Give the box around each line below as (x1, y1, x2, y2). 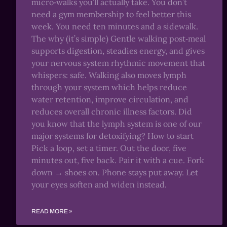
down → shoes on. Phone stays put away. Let (31, 167, 198, 177)
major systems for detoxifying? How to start (31, 131, 194, 141)
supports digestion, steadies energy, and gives (31, 46, 205, 56)
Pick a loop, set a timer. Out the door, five (31, 143, 186, 153)
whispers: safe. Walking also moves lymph (31, 70, 186, 80)
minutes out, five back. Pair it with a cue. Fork (31, 155, 204, 165)
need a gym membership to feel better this (31, 9, 191, 19)
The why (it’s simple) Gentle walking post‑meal (31, 33, 206, 44)
